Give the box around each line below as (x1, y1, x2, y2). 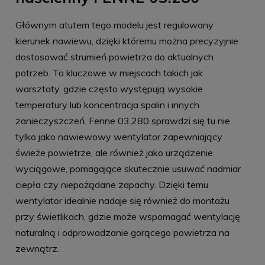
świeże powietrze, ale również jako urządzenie (15, 147, 213, 159)
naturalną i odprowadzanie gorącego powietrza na (15, 227, 230, 239)
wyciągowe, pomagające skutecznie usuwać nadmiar (15, 163, 241, 175)
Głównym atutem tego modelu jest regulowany (15, 19, 214, 31)
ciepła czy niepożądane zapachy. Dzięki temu (15, 179, 208, 191)
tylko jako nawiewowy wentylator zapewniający (15, 131, 222, 143)
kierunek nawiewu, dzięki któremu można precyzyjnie (15, 35, 238, 47)
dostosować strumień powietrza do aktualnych (15, 51, 214, 63)
